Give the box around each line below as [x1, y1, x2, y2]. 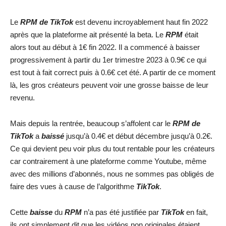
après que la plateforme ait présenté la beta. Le [10, 30, 165, 39]
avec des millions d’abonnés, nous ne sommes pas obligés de [10, 169, 214, 178]
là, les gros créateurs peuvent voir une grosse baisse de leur [10, 81, 208, 89]
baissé [41, 132, 66, 140]
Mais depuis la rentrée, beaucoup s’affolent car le [10, 119, 173, 128]
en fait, [186, 208, 208, 216]
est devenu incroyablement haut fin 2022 [75, 18, 208, 26]
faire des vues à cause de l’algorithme [10, 182, 136, 191]
